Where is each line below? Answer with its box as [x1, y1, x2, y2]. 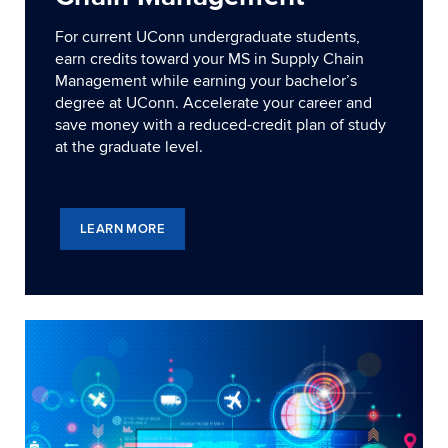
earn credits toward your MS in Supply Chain [55, 49, 364, 69]
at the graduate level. [55, 137, 203, 157]
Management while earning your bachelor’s [55, 71, 357, 91]
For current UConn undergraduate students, [55, 27, 360, 47]
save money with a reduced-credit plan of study [55, 115, 386, 135]
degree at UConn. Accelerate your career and [55, 93, 372, 113]
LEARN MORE [80, 221, 165, 237]
